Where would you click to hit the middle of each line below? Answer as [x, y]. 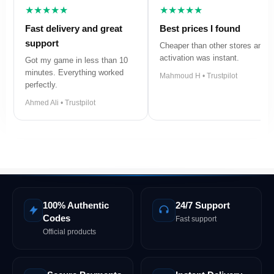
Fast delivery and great [74, 28]
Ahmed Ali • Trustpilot [60, 102]
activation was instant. [199, 57]
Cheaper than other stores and [213, 45]
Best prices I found [200, 28]
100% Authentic [76, 205]
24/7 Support [203, 205]
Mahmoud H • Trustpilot [198, 76]
